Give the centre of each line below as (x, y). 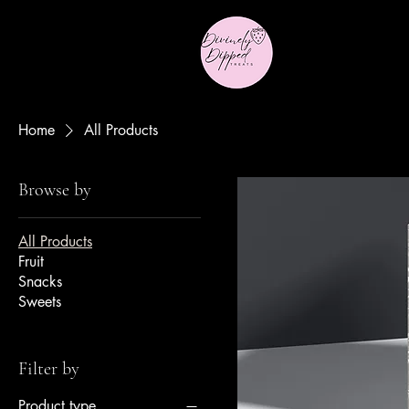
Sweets (40, 302)
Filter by (49, 369)
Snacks (40, 282)
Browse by (55, 190)
